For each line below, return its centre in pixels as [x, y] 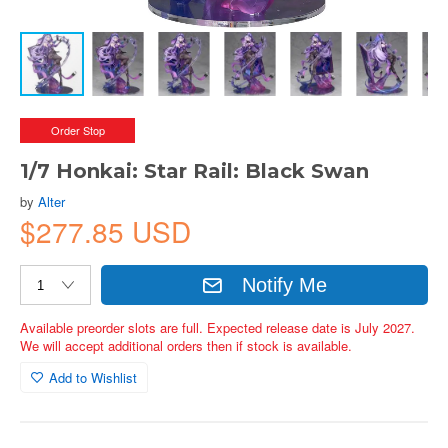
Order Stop [77, 130]
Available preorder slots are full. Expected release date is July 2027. [217, 327]
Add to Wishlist [93, 377]
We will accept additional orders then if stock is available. [186, 345]
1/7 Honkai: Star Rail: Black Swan [194, 171]
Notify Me [285, 284]
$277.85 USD [105, 231]
